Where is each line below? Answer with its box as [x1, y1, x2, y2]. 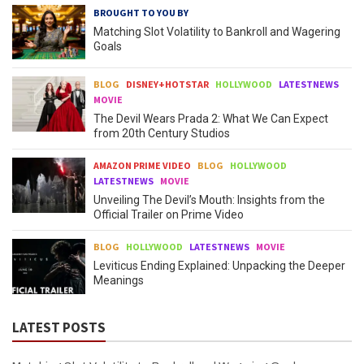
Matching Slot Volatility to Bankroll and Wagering [93, 24, 340, 38]
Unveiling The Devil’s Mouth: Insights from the [93, 193, 325, 207]
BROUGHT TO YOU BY [93, 6, 188, 19]
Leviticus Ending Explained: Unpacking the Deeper [93, 259, 345, 273]
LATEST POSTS [12, 318, 106, 336]
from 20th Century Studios [93, 127, 230, 141]
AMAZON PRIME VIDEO [93, 159, 191, 172]
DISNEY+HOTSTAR [126, 78, 209, 91]
